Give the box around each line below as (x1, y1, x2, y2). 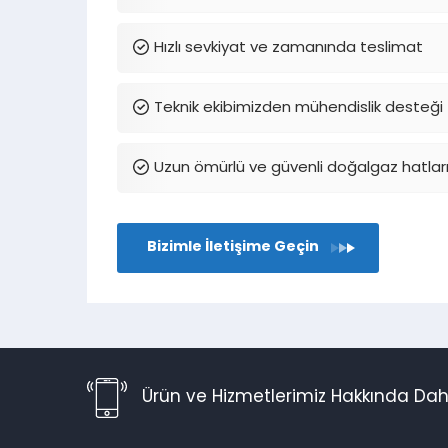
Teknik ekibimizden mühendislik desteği (154, 100, 443, 116)
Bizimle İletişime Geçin (147, 239, 319, 255)
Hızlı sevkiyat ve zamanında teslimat (154, 40, 423, 56)
